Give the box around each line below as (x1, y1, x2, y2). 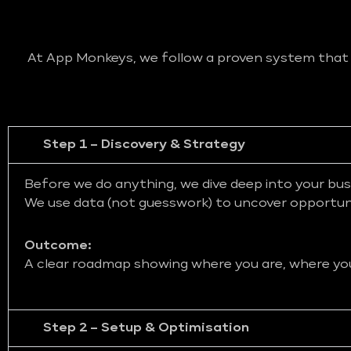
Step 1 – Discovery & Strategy (43, 139, 245, 152)
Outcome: (24, 240, 92, 253)
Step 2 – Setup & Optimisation (43, 322, 249, 335)
